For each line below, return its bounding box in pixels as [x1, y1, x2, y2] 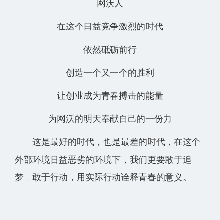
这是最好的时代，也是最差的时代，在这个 [15, 137, 200, 147]
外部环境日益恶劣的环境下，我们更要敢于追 [15, 155, 192, 165]
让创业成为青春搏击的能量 [57, 91, 163, 101]
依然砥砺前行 [83, 45, 137, 55]
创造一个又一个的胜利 [66, 68, 154, 78]
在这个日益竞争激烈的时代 [57, 22, 163, 31]
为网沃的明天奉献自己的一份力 [48, 114, 172, 124]
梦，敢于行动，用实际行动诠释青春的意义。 [15, 172, 192, 182]
